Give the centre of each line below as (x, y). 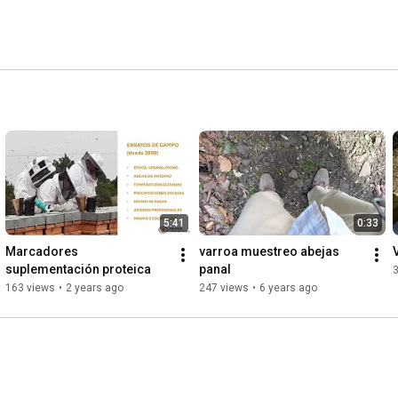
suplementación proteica (78, 270)
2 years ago (95, 288)
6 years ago (288, 288)
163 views (30, 288)
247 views (224, 288)
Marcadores (42, 252)
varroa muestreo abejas (269, 252)
